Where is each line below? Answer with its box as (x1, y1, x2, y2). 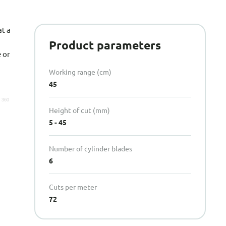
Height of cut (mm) (48, 105, 110, 115)
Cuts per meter (48, 182, 97, 192)
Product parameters (48, 38, 161, 53)
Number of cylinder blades (48, 144, 132, 153)
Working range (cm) (48, 67, 111, 77)
